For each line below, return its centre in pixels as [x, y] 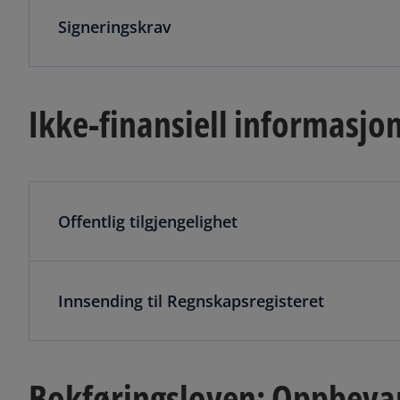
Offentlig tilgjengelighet [148, 221]
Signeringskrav [115, 26]
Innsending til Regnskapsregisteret [191, 300]
